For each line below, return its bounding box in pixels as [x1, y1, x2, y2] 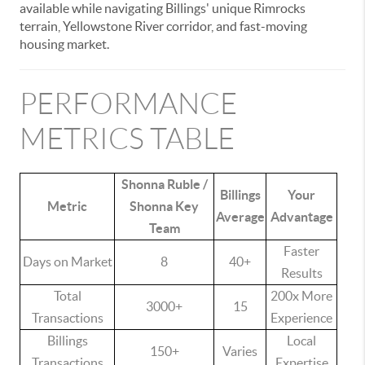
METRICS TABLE [20, 123, 235, 155]
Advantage [270, 209, 333, 224]
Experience [270, 310, 332, 325]
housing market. [20, 37, 109, 51]
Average [215, 209, 265, 224]
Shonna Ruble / [121, 177, 208, 191]
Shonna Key [130, 199, 199, 213]
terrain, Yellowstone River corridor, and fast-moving [20, 19, 307, 33]
